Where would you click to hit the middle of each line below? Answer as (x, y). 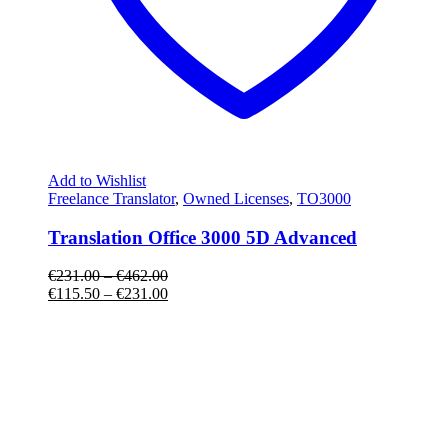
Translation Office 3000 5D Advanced (202, 237)
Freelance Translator (111, 198)
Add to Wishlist (97, 180)
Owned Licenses (236, 198)
